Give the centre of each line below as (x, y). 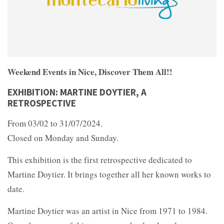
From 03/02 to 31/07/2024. (55, 123)
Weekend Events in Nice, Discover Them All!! (90, 71)
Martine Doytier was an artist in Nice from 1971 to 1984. (107, 210)
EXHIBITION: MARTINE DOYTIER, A (77, 92)
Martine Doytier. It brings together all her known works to (109, 174)
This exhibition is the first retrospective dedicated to (100, 159)
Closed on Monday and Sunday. (63, 137)
